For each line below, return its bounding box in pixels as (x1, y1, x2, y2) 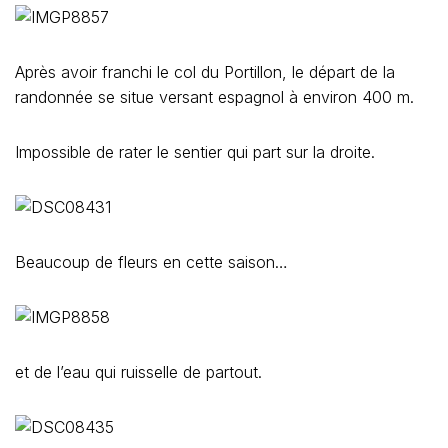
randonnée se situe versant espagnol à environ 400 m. (15, 87, 414, 107)
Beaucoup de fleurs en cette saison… (15, 252, 293, 272)
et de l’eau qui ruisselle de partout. (15, 362, 267, 382)
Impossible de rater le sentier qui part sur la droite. (15, 142, 375, 162)
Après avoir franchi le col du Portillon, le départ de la (15, 62, 395, 82)
